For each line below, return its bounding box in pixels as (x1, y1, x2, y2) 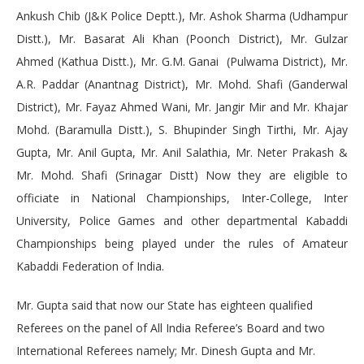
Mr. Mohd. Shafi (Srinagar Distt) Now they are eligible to (16, 167, 348, 184)
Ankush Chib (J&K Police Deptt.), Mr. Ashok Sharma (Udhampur (16, 8, 348, 24)
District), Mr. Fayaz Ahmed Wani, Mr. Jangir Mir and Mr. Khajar (16, 99, 348, 115)
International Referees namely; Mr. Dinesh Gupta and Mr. (16, 343, 315, 359)
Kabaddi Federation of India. (16, 258, 164, 275)
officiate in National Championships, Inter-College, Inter (16, 190, 348, 206)
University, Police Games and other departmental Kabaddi (16, 213, 348, 229)
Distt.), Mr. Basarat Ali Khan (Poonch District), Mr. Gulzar (16, 31, 348, 47)
